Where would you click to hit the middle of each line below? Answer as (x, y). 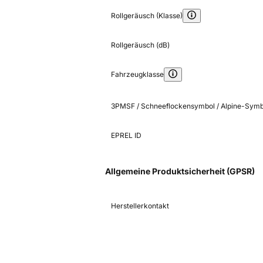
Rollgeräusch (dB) (140, 45)
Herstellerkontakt (140, 206)
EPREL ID (126, 136)
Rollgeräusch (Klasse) (147, 16)
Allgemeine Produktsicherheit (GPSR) (180, 171)
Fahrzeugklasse (137, 75)
